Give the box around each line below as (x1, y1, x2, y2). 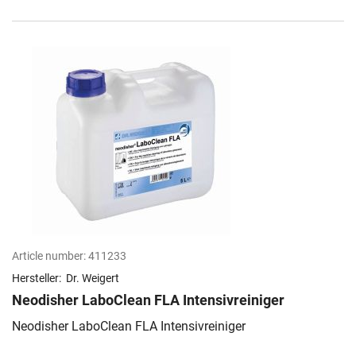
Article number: (12, 250, 86, 263)
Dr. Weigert (66, 272, 119, 285)
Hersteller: (12, 272, 64, 285)
